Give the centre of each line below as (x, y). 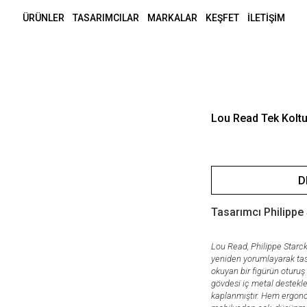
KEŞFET (222, 18)
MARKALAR (172, 18)
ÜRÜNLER (43, 18)
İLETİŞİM (266, 18)
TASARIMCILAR (106, 18)
